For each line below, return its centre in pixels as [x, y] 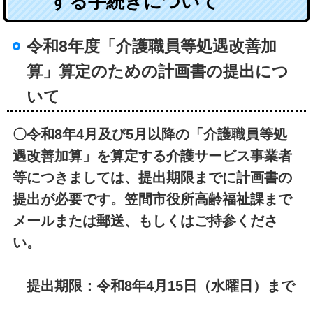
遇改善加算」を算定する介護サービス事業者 [152, 155]
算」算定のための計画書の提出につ [157, 72]
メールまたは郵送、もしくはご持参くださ [145, 220]
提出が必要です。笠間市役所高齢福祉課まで [152, 199]
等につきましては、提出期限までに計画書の [152, 177]
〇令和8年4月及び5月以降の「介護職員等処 [150, 134]
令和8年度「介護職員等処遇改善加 [151, 47]
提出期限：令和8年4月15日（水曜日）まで [160, 285]
